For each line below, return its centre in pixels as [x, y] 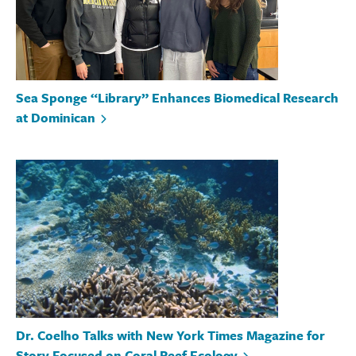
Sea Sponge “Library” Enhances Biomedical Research [177, 97]
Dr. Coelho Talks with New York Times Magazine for [170, 335]
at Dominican [56, 117]
